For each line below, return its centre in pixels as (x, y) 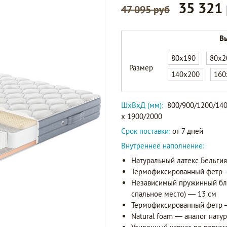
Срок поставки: (146, 131)
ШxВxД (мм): (142, 105)
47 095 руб (145, 10)
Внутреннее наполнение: (163, 146)
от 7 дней (187, 131)
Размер (141, 68)
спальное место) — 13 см (174, 194)
